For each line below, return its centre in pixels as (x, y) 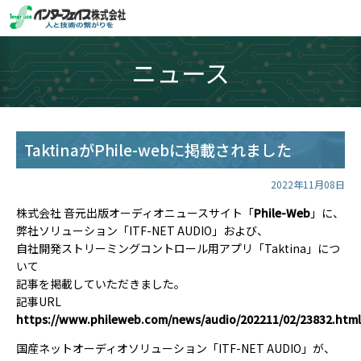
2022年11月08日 (308, 184)
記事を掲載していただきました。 (101, 284)
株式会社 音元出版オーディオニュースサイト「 (135, 213)
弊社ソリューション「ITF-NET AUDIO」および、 (142, 230)
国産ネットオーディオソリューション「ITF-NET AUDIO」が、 (176, 348)
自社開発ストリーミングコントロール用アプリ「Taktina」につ (178, 248)
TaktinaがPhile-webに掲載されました (158, 149)
